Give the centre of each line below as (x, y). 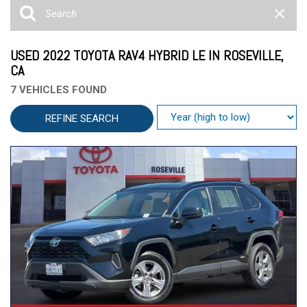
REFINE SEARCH (82, 119)
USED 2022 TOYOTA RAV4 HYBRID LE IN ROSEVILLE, (147, 56)
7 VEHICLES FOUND (59, 90)
